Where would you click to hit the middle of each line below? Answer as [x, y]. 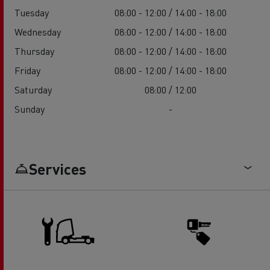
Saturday [33, 90]
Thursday [34, 51]
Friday [27, 71]
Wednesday [38, 32]
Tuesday [32, 13]
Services [58, 169]
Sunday [30, 109]
